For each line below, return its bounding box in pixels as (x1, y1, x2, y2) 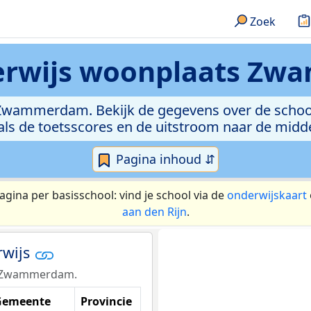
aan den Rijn (121, 204, 187, 220)
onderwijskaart (226, 187, 307, 203)
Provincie (81, 293, 132, 309)
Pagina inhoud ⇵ (112, 151, 215, 167)
